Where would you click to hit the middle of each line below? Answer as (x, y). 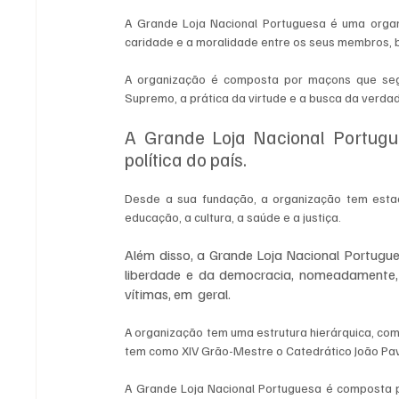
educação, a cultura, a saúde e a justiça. (235, 217)
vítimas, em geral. (178, 294)
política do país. (188, 159)
